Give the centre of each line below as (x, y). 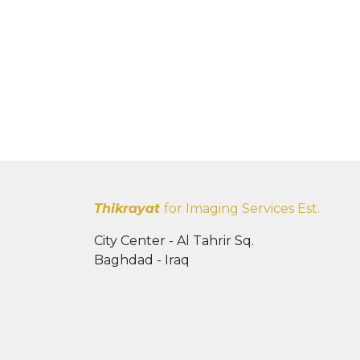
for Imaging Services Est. (242, 209)
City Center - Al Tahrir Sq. (174, 241)
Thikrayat (129, 209)
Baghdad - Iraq (142, 260)
